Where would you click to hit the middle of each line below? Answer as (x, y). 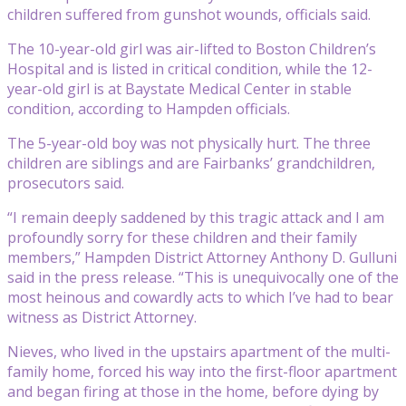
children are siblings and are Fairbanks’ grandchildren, (191, 163)
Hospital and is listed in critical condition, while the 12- (190, 68)
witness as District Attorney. (102, 317)
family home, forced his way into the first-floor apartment (202, 371)
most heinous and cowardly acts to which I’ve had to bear (200, 297)
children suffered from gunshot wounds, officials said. (189, 14)
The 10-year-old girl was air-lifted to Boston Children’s (192, 48)
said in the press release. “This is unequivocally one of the (203, 277)
